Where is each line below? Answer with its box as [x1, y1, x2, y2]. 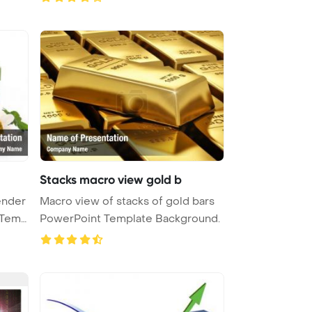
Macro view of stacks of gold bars [40, 194, 214, 208]
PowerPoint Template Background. [40, 211, 220, 226]
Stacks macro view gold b [40, 171, 182, 187]
